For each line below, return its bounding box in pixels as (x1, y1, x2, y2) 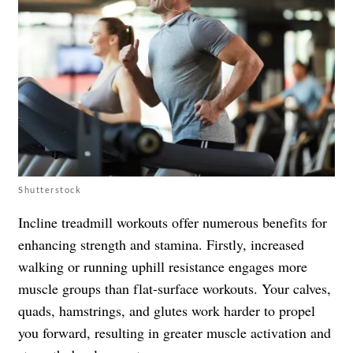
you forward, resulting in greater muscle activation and (18, 322, 331, 342)
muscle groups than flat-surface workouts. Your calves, (18, 278, 331, 298)
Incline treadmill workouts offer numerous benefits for (18, 212, 327, 232)
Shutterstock (18, 184, 81, 195)
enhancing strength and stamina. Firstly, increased (18, 234, 304, 254)
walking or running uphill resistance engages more (18, 256, 307, 276)
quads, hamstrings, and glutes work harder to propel (18, 300, 315, 320)
